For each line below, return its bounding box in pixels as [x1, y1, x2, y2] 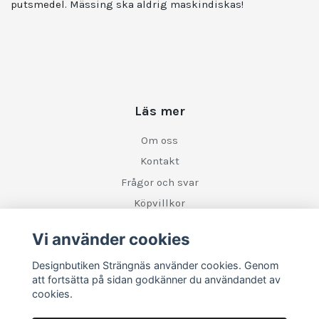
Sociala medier [113, 263, 206, 279]
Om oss [141, 133, 178, 147]
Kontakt [140, 155, 179, 167]
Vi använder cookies [31, 229, 190, 249]
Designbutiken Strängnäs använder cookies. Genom [31, 258, 279, 271]
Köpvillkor [134, 197, 185, 209]
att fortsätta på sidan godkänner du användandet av [31, 273, 281, 286]
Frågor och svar [120, 175, 199, 189]
